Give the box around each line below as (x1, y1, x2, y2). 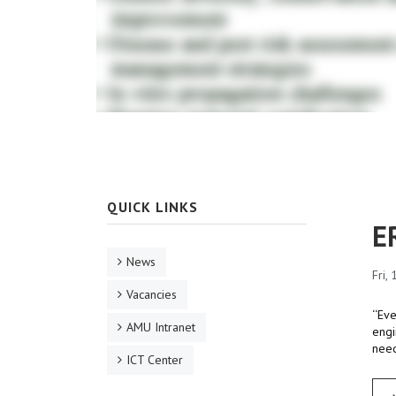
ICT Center (126, 352, 183, 369)
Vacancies (126, 286, 177, 303)
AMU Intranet (126, 319, 195, 336)
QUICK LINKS (107, 198, 198, 217)
